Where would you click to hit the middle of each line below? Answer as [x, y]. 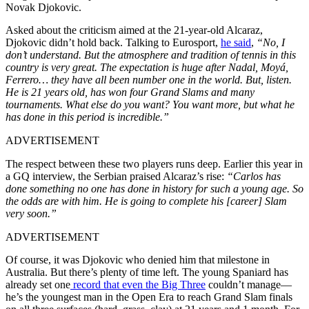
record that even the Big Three [138, 284]
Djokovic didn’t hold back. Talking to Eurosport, [113, 42]
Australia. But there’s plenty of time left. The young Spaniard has [147, 272]
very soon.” [31, 213]
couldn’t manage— [249, 284]
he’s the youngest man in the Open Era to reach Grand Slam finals [149, 297]
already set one [38, 284]
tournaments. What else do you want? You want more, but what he [150, 104]
